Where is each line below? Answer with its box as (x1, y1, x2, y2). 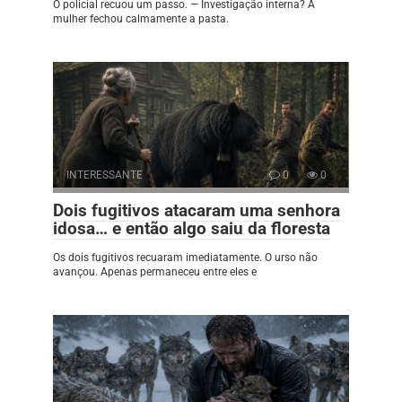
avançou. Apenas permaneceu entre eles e (53, 266, 257, 279)
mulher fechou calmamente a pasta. (53, 13, 229, 26)
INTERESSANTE (66, 169, 143, 182)
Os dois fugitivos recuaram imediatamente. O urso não (53, 251, 318, 265)
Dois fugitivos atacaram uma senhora (53, 200, 340, 222)
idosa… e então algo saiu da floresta (53, 218, 330, 240)
